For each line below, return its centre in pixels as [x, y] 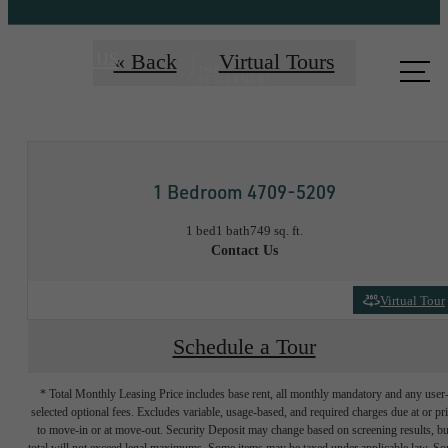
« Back [145, 62]
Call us [83, 56]
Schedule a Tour [244, 346]
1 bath [232, 231]
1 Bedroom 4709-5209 [244, 191]
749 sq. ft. [276, 231]
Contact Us [244, 251]
